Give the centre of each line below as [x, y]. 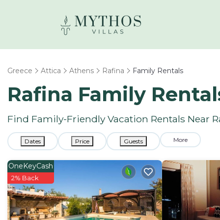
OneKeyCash [31, 166]
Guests [133, 141]
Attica [51, 71]
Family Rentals [158, 71]
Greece [20, 71]
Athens [82, 71]
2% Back [25, 178]
